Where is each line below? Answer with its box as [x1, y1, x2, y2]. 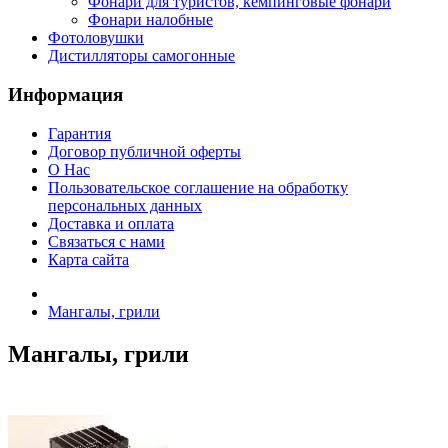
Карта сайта [48, 250, 129, 268]
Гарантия [48, 124, 111, 142]
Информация [8, 84, 123, 106]
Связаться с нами [48, 232, 165, 250]
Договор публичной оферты [48, 142, 241, 160]
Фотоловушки [48, 29, 144, 47]
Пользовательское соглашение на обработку [48, 178, 348, 196]
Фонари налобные [88, 11, 213, 29]
